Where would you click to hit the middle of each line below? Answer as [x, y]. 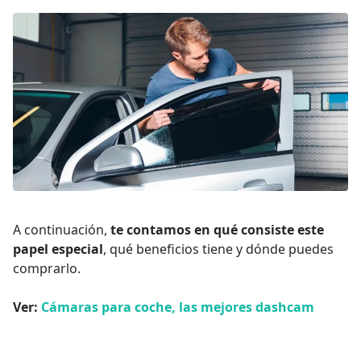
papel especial [58, 249]
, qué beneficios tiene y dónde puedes [218, 249]
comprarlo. [47, 268]
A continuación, [62, 229]
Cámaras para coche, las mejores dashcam [178, 307]
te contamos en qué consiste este [217, 229]
